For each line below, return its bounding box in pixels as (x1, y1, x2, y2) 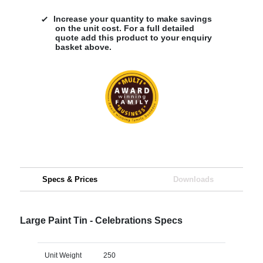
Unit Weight (44, 251, 82, 259)
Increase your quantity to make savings (53, 14, 212, 23)
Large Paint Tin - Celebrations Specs (19, 215, 183, 225)
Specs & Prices (42, 174, 97, 184)
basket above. (55, 42, 112, 52)
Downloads (173, 174, 214, 184)
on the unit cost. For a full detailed (55, 23, 194, 33)
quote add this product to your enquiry (55, 32, 212, 42)
